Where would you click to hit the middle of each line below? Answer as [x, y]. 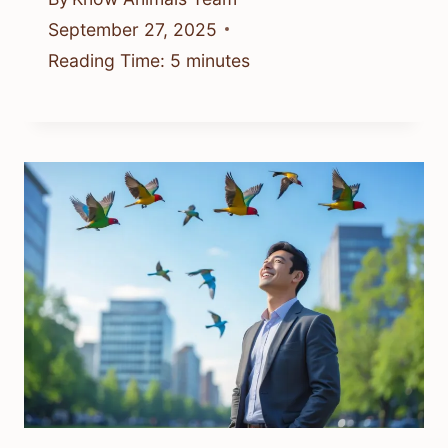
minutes [218, 60]
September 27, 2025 [132, 29]
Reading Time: [106, 60]
